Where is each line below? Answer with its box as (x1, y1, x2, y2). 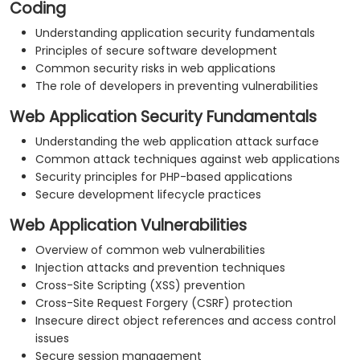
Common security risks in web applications (35, 60, 276, 77)
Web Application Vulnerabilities (10, 215, 247, 237)
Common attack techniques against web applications (35, 151, 340, 168)
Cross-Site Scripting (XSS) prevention (35, 277, 245, 294)
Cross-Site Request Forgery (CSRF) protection (35, 295, 292, 312)
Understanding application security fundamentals (35, 25, 315, 42)
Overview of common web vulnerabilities (35, 242, 265, 259)
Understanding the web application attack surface (35, 133, 319, 150)
